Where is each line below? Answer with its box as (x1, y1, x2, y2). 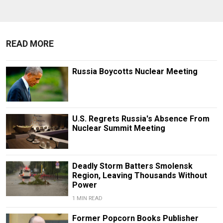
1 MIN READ (72, 195, 103, 202)
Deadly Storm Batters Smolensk (72, 161, 193, 171)
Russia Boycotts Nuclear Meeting (72, 66, 198, 76)
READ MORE (6, 38, 54, 49)
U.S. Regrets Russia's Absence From (72, 114, 210, 124)
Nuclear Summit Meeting (72, 123, 165, 133)
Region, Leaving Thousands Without (72, 171, 207, 181)
